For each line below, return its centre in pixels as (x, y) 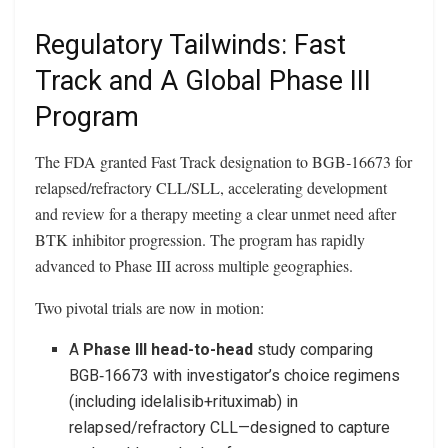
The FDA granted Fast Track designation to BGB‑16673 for (223, 161)
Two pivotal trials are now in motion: (149, 307)
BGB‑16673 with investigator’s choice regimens (235, 375)
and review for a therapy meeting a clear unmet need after (215, 213)
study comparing (313, 349)
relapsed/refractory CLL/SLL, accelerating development (211, 187)
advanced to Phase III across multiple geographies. (194, 265)
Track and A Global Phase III (203, 81)
